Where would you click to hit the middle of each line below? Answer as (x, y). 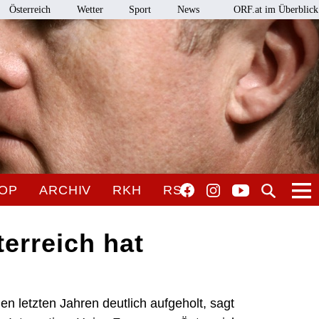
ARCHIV (65, 190)
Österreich (30, 10)
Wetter (90, 10)
